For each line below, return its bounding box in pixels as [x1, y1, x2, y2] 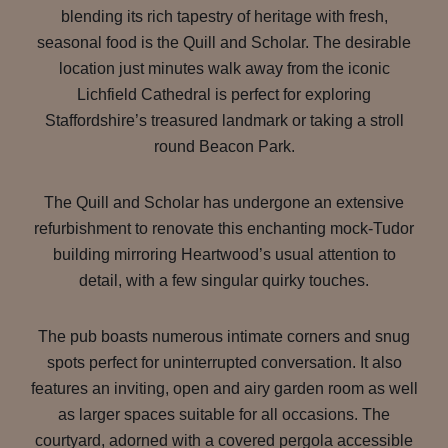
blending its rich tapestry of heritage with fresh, [60, 8, 388, 26]
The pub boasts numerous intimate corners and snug [38, 328, 410, 346]
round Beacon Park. [153, 138, 295, 156]
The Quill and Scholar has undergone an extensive [44, 194, 404, 212]
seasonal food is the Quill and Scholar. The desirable [37, 34, 411, 52]
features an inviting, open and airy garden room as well [30, 380, 418, 398]
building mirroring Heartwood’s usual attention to [52, 246, 396, 264]
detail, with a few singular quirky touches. [79, 272, 369, 290]
